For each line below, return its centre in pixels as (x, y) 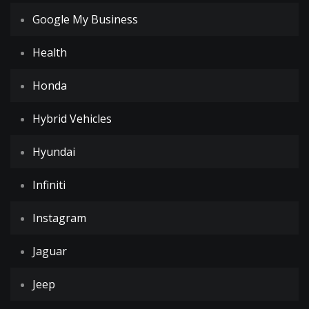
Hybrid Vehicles (72, 119)
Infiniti (49, 185)
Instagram (59, 218)
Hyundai (54, 152)
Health (50, 52)
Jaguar (50, 251)
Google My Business (85, 19)
